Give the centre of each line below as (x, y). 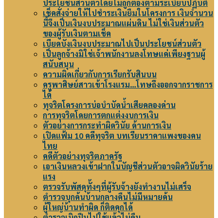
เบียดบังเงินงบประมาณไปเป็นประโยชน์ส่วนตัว (122, 44)
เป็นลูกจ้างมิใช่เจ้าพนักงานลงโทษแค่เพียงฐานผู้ (124, 54)
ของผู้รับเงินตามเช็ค (77, 33)
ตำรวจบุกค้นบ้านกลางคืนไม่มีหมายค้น (108, 197)
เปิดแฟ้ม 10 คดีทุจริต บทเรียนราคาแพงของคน (122, 136)
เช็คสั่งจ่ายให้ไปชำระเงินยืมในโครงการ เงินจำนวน (128, 13)
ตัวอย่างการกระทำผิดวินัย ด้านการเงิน (107, 125)
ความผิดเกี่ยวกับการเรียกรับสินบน (100, 74)
